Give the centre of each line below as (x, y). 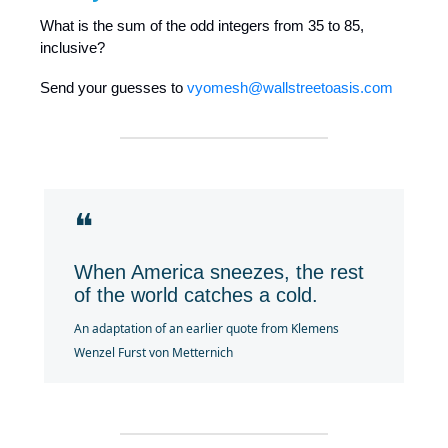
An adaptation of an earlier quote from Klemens (206, 328)
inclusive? (72, 47)
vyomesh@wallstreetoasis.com (290, 87)
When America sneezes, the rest (219, 271)
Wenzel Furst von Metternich (153, 352)
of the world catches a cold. (196, 294)
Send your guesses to (113, 87)
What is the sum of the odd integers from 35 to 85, (202, 25)
